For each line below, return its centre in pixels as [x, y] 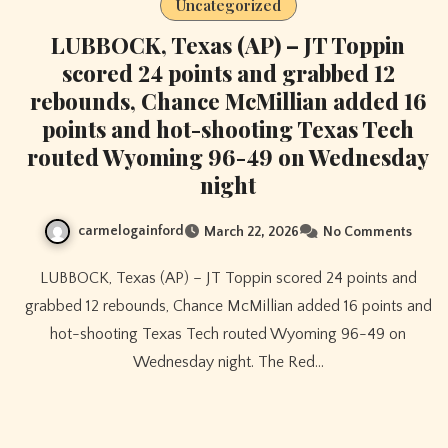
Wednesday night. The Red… [228, 362]
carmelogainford [131, 230]
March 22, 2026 [251, 232]
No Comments [367, 232]
